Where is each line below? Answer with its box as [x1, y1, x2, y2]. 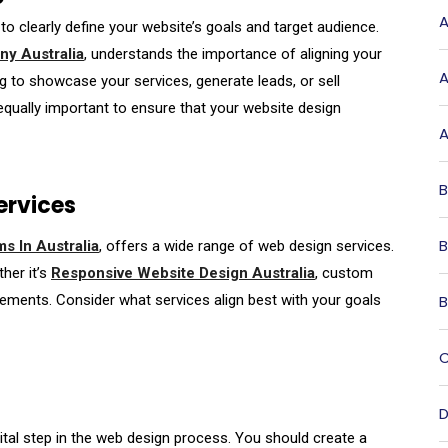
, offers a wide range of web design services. [99, 237, 394, 256]
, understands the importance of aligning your [84, 45, 382, 64]
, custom [315, 264, 373, 283]
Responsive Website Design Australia [51, 264, 315, 283]
